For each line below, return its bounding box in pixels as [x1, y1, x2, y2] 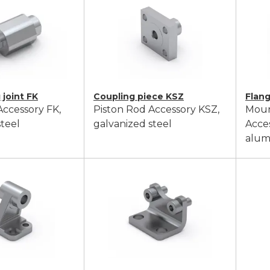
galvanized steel [93, 118, 172, 130]
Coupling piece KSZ [93, 91, 184, 102]
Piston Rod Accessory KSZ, [93, 104, 219, 115]
